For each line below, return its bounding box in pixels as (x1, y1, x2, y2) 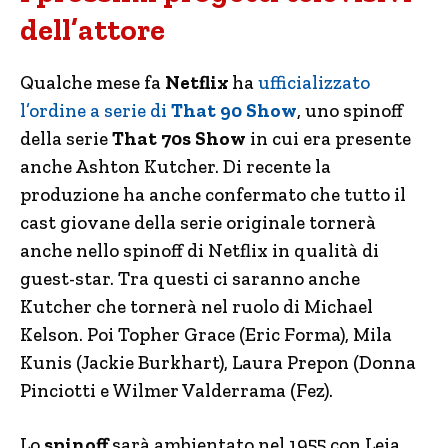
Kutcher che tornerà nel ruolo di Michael (20, 294, 373, 318)
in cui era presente (246, 126, 411, 150)
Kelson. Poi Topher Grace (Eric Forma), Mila (20, 322, 392, 346)
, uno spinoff (297, 98, 403, 122)
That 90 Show (167, 98, 297, 122)
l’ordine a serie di (20, 98, 167, 122)
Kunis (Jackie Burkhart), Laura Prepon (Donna (20, 350, 416, 374)
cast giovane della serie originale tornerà (20, 210, 376, 234)
